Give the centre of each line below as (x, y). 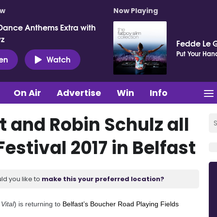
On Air (27, 93)
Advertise (79, 93)
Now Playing (136, 11)
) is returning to (37, 204)
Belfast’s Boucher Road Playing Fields (120, 204)
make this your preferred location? (103, 179)
